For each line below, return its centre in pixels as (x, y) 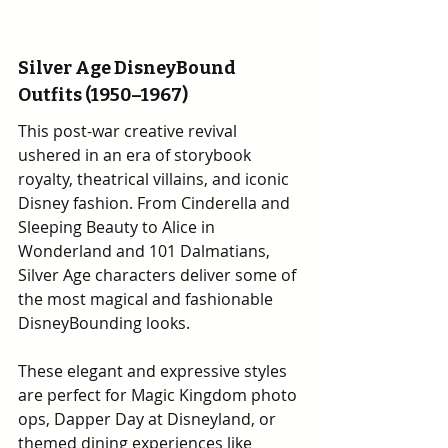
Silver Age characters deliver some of (159, 275)
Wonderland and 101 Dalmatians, (146, 251)
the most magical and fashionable (147, 299)
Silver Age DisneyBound (128, 68)
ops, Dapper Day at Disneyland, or (149, 419)
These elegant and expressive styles (154, 371)
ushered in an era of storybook (136, 155)
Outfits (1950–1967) (103, 95)
